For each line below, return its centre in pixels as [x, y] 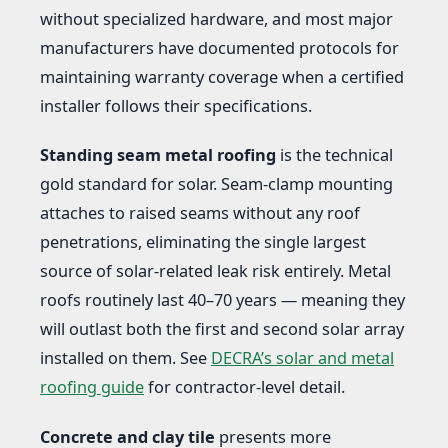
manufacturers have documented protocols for [219, 47]
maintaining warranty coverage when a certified [222, 76]
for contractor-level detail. [244, 387]
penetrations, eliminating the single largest [203, 242]
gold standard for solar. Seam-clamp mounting [216, 184]
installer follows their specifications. [176, 105]
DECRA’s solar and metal [302, 358]
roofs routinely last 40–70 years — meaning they [222, 300]
